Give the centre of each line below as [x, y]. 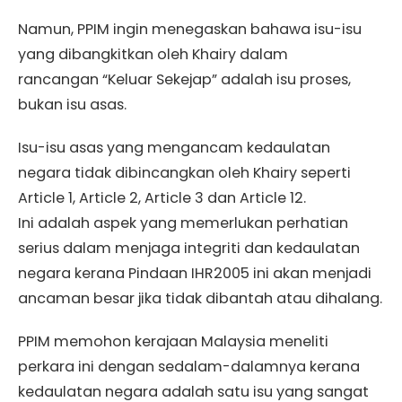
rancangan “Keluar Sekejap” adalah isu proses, [184, 80]
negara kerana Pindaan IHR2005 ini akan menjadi [195, 274]
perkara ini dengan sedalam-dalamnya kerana [189, 367]
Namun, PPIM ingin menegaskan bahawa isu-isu [190, 30]
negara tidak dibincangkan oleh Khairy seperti [184, 173]
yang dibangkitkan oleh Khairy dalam [153, 55]
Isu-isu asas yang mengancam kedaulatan [174, 148]
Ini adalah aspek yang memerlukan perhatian [183, 223]
